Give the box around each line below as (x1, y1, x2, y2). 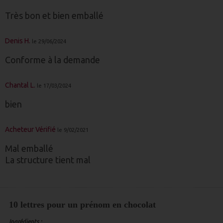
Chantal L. (5, 81, 35, 89)
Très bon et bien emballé (5, 10, 104, 20)
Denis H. (5, 37, 30, 45)
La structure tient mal (5, 155, 91, 165)
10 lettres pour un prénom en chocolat (8, 200, 158, 210)
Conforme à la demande (5, 55, 100, 65)
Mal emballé (5, 143, 53, 153)
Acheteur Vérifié (5, 125, 56, 133)
